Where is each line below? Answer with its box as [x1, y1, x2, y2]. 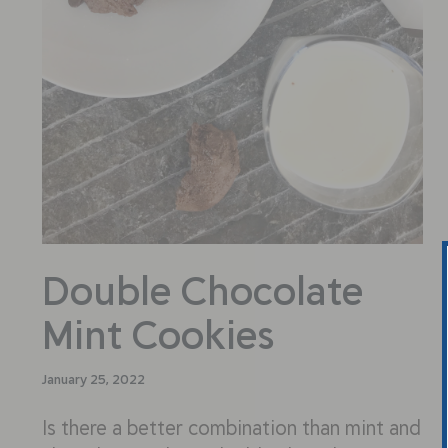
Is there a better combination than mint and [42, 412, 421, 442]
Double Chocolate [42, 260, 363, 319]
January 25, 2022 [42, 368, 145, 390]
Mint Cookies [42, 304, 274, 363]
